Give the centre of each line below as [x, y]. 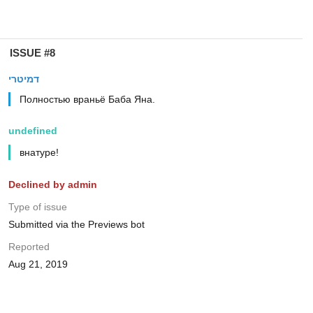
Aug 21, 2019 [38, 264]
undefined [32, 131]
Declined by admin [52, 184]
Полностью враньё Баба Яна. [87, 99]
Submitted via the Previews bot [76, 224]
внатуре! [39, 152]
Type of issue [37, 207]
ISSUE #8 [32, 53]
